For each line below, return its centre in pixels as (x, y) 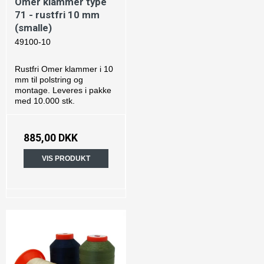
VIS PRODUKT (66, 159)
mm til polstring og (49, 80)
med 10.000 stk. (45, 101)
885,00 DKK (51, 138)
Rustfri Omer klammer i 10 (64, 69)
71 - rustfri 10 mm (57, 14)
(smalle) (33, 27)
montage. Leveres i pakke (63, 90)
